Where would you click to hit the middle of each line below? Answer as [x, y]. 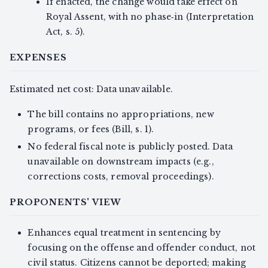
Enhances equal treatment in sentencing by [124, 232]
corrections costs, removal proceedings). [121, 177]
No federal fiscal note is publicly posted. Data [130, 147]
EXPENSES [38, 58]
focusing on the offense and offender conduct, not [142, 247]
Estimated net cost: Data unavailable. [91, 89]
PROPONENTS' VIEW [66, 202]
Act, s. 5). [66, 32]
